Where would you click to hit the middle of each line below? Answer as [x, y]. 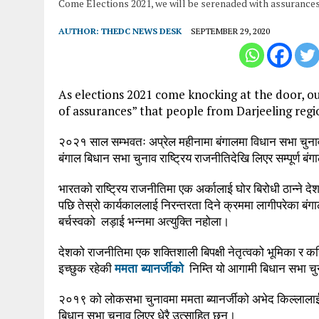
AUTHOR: [80, 31]
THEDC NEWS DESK [141, 31]
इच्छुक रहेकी [87, 268]
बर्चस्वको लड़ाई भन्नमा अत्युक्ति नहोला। [144, 221]
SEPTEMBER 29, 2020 [230, 31]
